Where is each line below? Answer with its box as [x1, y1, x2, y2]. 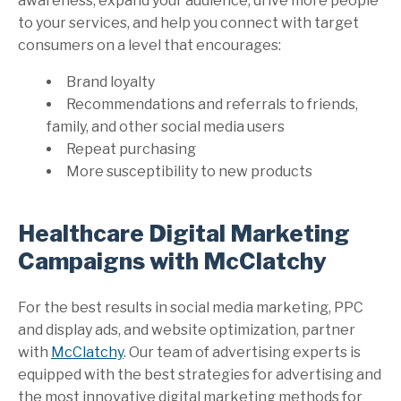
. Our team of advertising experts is [124, 343, 361, 361]
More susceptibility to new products [66, 162, 312, 180]
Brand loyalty [66, 73, 155, 90]
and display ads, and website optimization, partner [18, 320, 355, 338]
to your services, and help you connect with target [18, 13, 359, 31]
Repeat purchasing [66, 140, 196, 158]
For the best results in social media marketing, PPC [18, 298, 363, 316]
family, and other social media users [47, 117, 285, 135]
